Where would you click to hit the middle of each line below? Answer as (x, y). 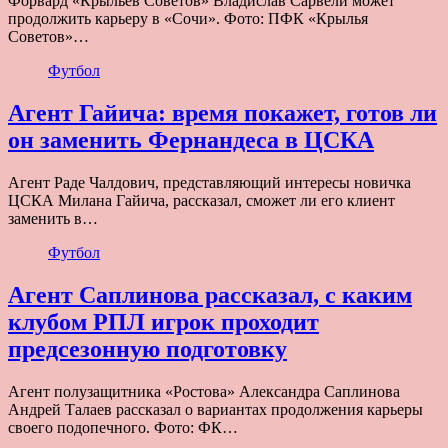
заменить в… (53, 219)
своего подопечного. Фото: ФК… (123, 428)
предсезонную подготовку (147, 349)
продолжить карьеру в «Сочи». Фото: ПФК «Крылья (188, 19)
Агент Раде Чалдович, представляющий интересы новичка (209, 183)
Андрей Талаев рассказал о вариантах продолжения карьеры (215, 410)
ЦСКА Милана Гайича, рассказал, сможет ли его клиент (201, 201)
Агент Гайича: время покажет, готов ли (222, 113)
